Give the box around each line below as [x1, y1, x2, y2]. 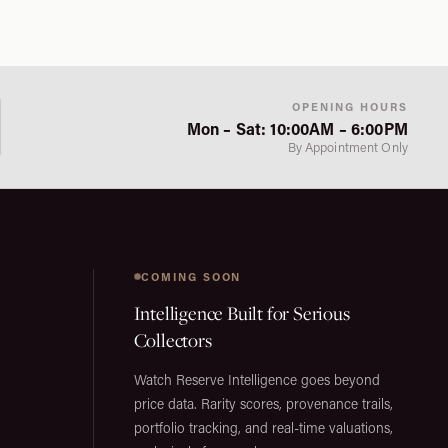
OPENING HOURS [292, 99, 408, 114]
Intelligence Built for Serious [133, 301, 350, 325]
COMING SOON [140, 269, 242, 284]
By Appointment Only [287, 139, 408, 155]
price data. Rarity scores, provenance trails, [133, 394, 393, 413]
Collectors [133, 328, 212, 352]
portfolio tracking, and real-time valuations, [133, 418, 393, 437]
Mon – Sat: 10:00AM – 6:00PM [186, 118, 408, 139]
